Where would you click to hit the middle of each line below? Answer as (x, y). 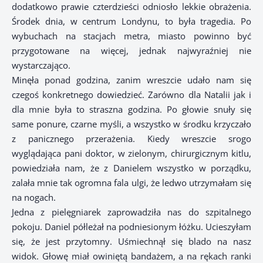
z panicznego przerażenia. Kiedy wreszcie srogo (131, 139)
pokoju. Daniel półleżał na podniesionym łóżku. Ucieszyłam (131, 227)
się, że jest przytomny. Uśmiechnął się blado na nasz (131, 242)
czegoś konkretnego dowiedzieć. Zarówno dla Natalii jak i (131, 95)
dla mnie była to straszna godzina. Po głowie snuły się (131, 109)
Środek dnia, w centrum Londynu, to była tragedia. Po (131, 21)
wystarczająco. (41, 65)
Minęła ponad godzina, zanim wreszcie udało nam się (131, 80)
